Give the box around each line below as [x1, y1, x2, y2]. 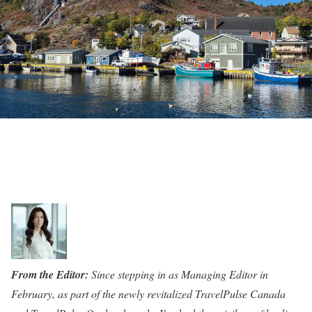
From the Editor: [11, 267, 88, 282]
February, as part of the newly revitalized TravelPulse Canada [11, 286, 286, 301]
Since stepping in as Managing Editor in [88, 267, 268, 281]
